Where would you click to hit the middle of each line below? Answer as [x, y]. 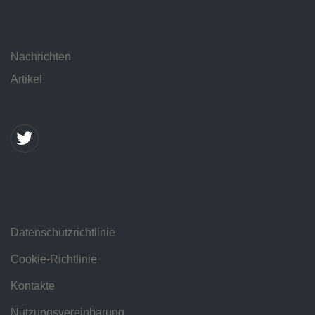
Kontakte [33, 286]
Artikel [26, 79]
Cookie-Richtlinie [54, 259]
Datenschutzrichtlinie [63, 233]
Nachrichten [41, 56]
